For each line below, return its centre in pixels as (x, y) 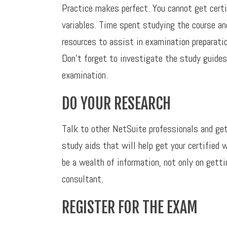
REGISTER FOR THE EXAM (130, 207)
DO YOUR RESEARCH (116, 104)
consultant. (83, 179)
